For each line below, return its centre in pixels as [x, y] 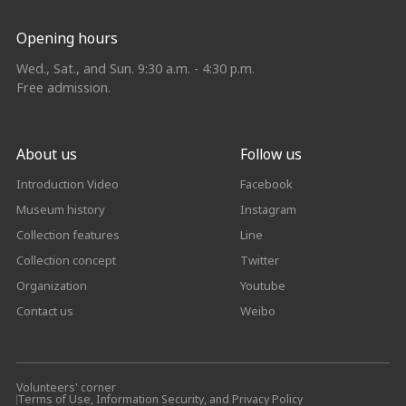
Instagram [269, 210]
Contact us [44, 310]
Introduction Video [67, 184]
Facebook [267, 184]
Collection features [68, 234]
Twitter [260, 260]
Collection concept [66, 260]
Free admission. [63, 88]
